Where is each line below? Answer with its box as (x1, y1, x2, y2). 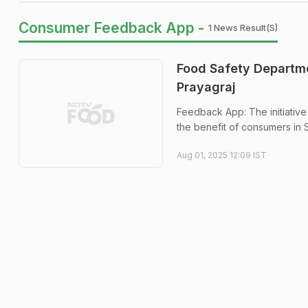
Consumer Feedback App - (19, 19, 204, 36)
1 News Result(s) (208, 22, 278, 33)
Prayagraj (177, 80, 236, 94)
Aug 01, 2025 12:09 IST (177, 150, 267, 160)
